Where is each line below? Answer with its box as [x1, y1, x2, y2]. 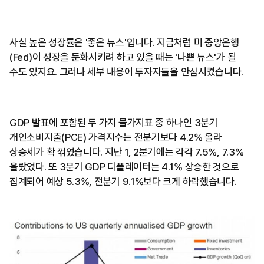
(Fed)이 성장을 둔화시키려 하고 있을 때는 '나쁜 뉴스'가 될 [9, 51, 236, 64]
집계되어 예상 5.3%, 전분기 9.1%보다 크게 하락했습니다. [9, 176, 237, 188]
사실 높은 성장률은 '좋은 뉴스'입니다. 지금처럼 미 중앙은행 [9, 37, 239, 49]
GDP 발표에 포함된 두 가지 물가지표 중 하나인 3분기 [9, 117, 218, 129]
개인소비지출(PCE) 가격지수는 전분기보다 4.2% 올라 [9, 131, 222, 144]
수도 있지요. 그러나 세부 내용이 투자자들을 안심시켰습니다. [9, 66, 244, 78]
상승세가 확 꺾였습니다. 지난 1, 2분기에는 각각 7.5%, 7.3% [9, 146, 244, 159]
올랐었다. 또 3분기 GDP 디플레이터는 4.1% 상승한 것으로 [9, 161, 239, 173]
